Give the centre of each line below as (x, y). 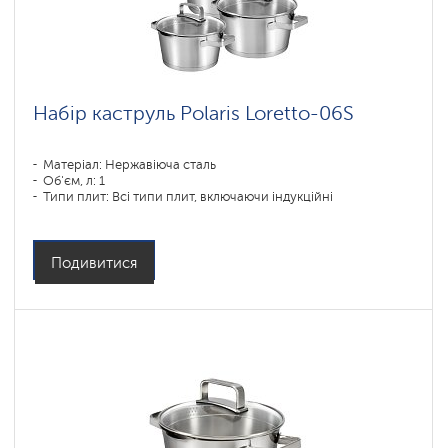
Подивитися (94, 263)
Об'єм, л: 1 (74, 180)
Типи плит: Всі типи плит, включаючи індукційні (188, 196)
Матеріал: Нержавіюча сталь (129, 164)
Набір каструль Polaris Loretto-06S (193, 113)
